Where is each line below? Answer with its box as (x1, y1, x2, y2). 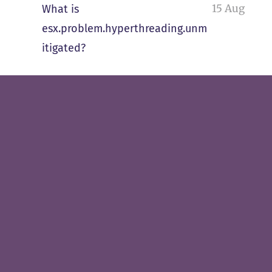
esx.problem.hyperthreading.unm (41, 22, 207, 36)
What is (41, 2, 79, 16)
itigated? (41, 41, 86, 55)
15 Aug (212, 2, 245, 16)
